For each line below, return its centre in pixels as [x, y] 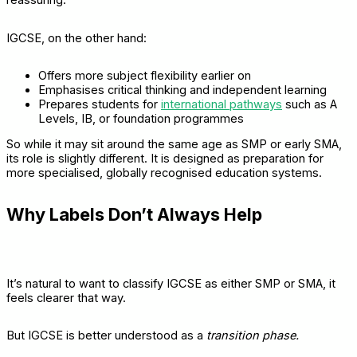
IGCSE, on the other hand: [76, 38]
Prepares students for [100, 104]
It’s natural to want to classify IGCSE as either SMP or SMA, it [171, 283]
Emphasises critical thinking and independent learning [182, 90]
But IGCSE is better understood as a [106, 336]
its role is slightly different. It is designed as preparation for [165, 159]
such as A [310, 104]
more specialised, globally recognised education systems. [164, 173]
